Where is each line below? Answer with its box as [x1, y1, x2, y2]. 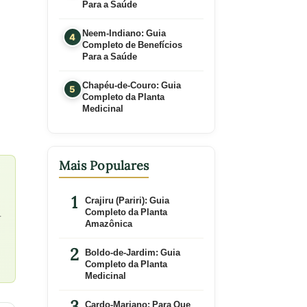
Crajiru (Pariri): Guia [84, 194, 169, 206]
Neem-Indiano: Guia [82, 27, 166, 39]
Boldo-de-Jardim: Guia [84, 246, 180, 258]
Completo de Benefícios [82, 38, 182, 51]
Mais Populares [58, 158, 149, 173]
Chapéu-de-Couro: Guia [82, 79, 181, 91]
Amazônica [84, 217, 132, 230]
